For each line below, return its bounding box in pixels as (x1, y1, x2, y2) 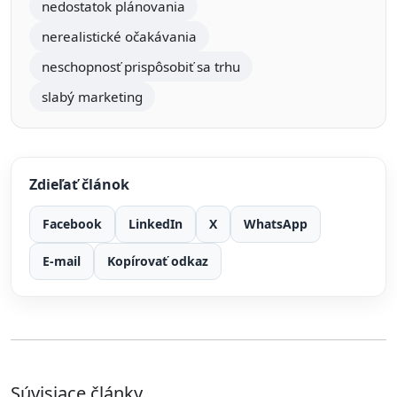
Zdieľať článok (29, 174, 129, 194)
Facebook (43, 215, 102, 233)
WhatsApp (244, 215, 307, 233)
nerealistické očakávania (42, 27, 197, 45)
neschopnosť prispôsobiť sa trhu (42, 57, 240, 75)
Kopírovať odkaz (107, 253, 208, 270)
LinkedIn (128, 215, 183, 233)
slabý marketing (42, 87, 143, 105)
